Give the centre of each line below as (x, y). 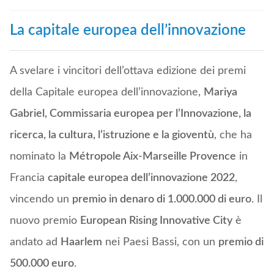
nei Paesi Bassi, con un (160, 243)
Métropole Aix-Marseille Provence (152, 157)
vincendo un (41, 200)
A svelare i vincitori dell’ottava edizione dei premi (128, 71)
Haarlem (81, 243)
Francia (28, 178)
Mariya (220, 93)
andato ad (35, 243)
